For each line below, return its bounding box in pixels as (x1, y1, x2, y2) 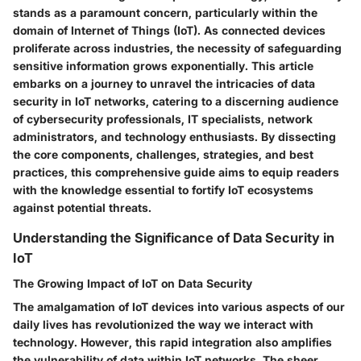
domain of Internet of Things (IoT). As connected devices (13, 23, 326, 37)
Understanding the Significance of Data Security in (13, 230, 334, 246)
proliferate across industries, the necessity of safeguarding (13, 41, 342, 55)
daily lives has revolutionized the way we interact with (13, 317, 313, 332)
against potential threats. (13, 201, 151, 214)
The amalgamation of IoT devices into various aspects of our (13, 300, 345, 314)
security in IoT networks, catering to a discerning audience (13, 94, 338, 108)
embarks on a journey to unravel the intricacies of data (13, 77, 315, 90)
